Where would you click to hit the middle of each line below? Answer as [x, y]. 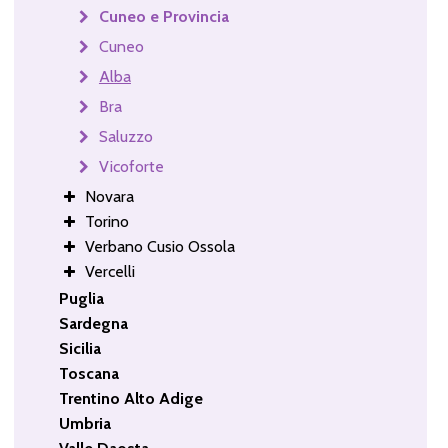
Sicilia [79, 348]
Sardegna [93, 323]
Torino [106, 221]
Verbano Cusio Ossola [159, 246]
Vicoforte [131, 166]
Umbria [84, 423]
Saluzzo [125, 136]
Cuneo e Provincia [163, 16]
